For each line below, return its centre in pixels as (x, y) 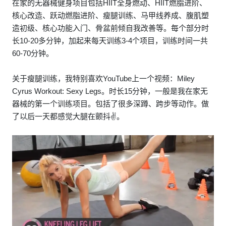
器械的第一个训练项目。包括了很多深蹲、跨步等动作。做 (110, 103)
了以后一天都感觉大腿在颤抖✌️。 (68, 116)
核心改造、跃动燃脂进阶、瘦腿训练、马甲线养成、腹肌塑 (110, 15)
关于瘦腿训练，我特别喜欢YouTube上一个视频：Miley (103, 78)
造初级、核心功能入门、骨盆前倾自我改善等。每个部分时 (110, 28)
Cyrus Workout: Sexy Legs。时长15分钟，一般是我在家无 (110, 91)
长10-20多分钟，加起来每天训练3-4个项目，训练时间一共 (110, 40)
